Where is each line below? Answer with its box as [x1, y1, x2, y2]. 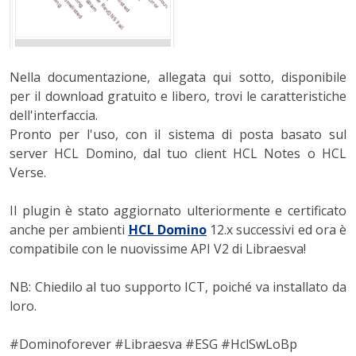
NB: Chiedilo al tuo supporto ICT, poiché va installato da [10, 278, 346, 296]
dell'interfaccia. [10, 106, 98, 124]
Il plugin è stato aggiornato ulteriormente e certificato [10, 202, 346, 219]
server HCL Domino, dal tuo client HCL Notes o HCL [10, 145, 346, 162]
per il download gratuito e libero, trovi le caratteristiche [10, 87, 346, 105]
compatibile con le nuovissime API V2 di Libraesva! [10, 240, 306, 257]
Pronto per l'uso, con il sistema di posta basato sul [10, 126, 346, 143]
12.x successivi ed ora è [206, 221, 347, 238]
